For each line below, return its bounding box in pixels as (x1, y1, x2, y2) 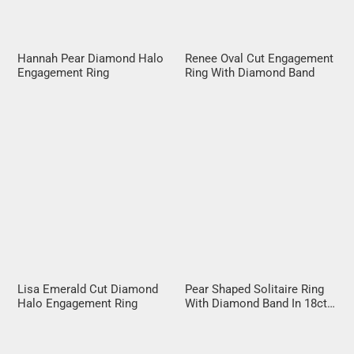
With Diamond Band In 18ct (185, 296, 327, 311)
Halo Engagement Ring (17, 296, 138, 311)
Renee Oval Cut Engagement (185, 51, 333, 66)
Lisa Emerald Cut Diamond (17, 282, 159, 297)
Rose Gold (185, 311, 239, 326)
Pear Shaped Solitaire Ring (185, 282, 324, 297)
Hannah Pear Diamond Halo (17, 51, 164, 66)
